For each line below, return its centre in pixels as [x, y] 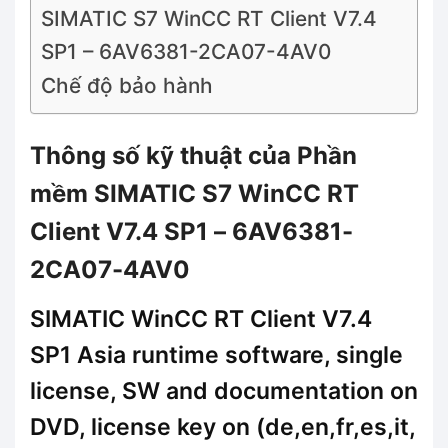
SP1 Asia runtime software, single [216, 354]
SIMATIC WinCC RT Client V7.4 [201, 318]
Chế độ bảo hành [127, 85]
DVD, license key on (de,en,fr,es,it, [222, 426]
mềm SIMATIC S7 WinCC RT [194, 193]
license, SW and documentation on [224, 390]
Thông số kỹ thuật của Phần [193, 155]
